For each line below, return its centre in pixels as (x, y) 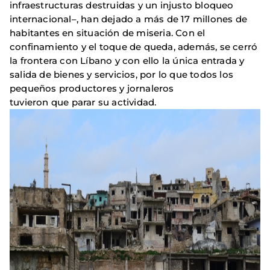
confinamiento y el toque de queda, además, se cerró (134, 46)
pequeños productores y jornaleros (92, 88)
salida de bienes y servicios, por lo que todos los (122, 74)
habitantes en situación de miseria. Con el (108, 33)
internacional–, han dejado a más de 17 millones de (129, 19)
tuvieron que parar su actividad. (84, 102)
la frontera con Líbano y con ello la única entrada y (127, 60)
